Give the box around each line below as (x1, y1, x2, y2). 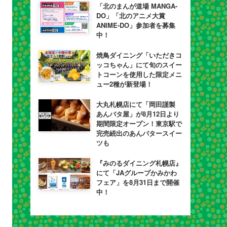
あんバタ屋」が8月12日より (96, 109, 179, 119)
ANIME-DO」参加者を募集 (96, 20, 175, 30)
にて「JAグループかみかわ (96, 168, 177, 177)
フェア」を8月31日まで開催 (96, 177, 179, 187)
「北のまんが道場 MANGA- (96, 1, 177, 11)
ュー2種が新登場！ (96, 79, 153, 89)
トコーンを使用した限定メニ (96, 69, 182, 79)
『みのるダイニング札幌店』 (96, 158, 182, 168)
